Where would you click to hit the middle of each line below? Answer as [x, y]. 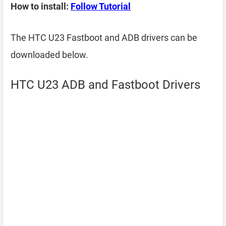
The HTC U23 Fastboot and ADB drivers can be [104, 38]
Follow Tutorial [101, 6]
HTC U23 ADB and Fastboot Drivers [105, 85]
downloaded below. [49, 55]
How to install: [41, 6]
